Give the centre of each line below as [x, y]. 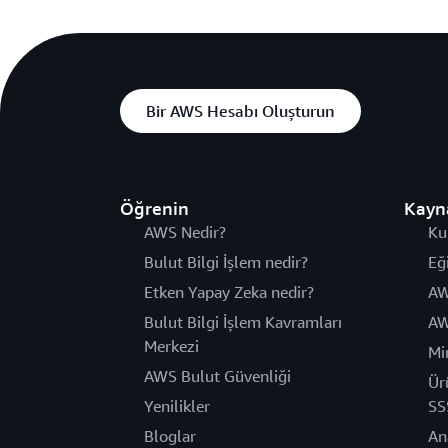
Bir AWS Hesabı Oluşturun [240, 111]
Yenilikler [177, 406]
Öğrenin [154, 208]
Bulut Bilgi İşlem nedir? [226, 262]
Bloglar [170, 436]
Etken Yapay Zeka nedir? [229, 292]
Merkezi [171, 346]
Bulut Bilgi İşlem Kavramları [243, 322]
